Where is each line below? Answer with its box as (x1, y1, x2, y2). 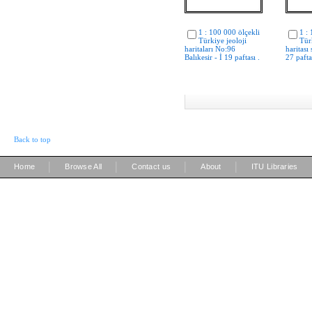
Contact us (132, 162, 171, 171)
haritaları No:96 (185, 45, 235, 53)
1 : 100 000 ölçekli (198, 28, 260, 36)
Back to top (14, 134, 51, 143)
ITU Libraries (251, 162, 298, 171)
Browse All (65, 162, 102, 171)
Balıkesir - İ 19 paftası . (185, 53, 260, 61)
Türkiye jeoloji (198, 36, 247, 45)
